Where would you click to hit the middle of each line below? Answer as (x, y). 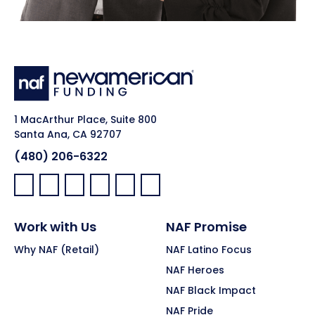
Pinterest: (175, 195)
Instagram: (153, 195)
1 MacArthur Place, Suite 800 (85, 119)
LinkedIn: (72, 195)
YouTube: (123, 195)
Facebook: (50, 195)
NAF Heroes (195, 270)
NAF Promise (206, 226)
